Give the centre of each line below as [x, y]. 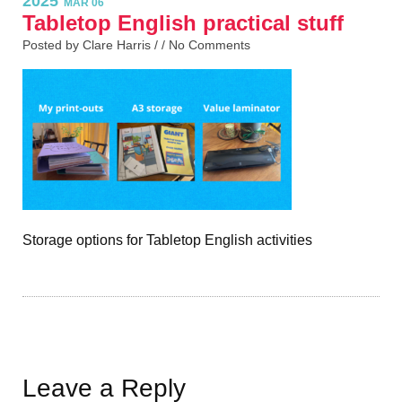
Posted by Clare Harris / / [96, 45]
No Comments [210, 45]
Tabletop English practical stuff [183, 23]
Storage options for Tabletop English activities [167, 240]
